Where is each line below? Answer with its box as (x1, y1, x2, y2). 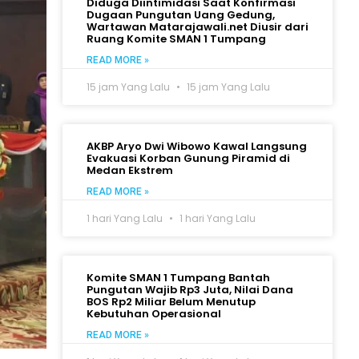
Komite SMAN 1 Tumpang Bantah (87, 270, 271, 286)
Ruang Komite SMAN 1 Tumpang (87, 31, 267, 47)
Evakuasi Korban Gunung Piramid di (87, 151, 291, 167)
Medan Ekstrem (87, 163, 174, 179)
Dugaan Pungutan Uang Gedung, (87, 7, 276, 23)
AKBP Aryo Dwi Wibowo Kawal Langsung (87, 139, 308, 155)
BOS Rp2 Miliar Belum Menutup (87, 294, 256, 310)
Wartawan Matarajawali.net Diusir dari (87, 19, 309, 35)
